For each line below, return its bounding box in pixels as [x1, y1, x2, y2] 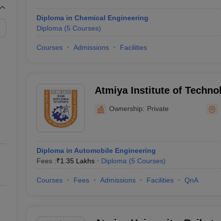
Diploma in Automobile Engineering [36, 147, 156, 154]
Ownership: [109, 104, 145, 112]
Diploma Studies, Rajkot [94, 98, 208, 109]
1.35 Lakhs [60, 157, 95, 165]
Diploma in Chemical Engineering [36, 14, 148, 22]
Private [147, 104, 169, 112]
